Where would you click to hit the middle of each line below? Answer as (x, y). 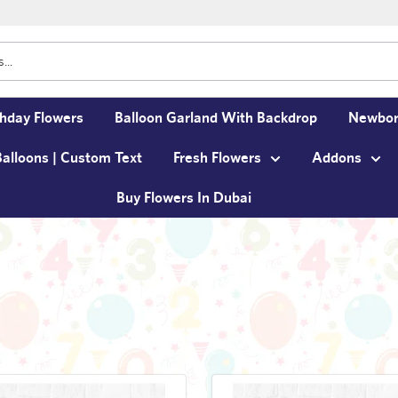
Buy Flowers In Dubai (183, 197)
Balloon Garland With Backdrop (216, 117)
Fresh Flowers (217, 157)
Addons (337, 157)
